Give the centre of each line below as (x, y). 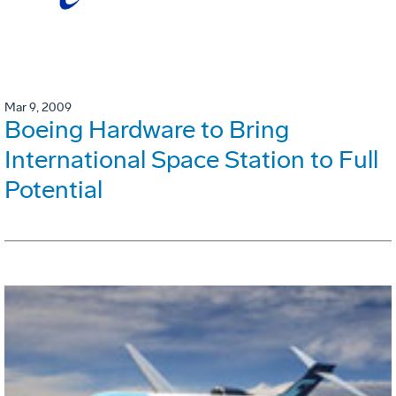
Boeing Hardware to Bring (147, 129)
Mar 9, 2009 (38, 107)
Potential (53, 189)
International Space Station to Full (191, 159)
